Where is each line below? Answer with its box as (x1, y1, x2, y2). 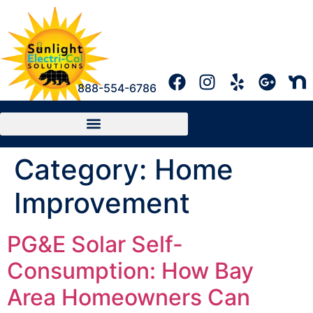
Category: (14, 152, 154, 187)
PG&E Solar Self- (7, 230, 183, 258)
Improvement (14, 185, 190, 220)
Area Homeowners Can (7, 283, 250, 311)
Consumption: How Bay (7, 256, 254, 284)
